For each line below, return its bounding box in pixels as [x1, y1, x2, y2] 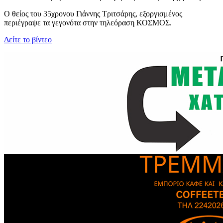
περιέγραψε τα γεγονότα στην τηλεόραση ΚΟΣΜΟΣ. [4, 18, 172, 27]
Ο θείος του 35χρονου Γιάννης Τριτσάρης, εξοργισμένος [4, 9, 182, 18]
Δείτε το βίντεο [4, 35, 52, 44]
